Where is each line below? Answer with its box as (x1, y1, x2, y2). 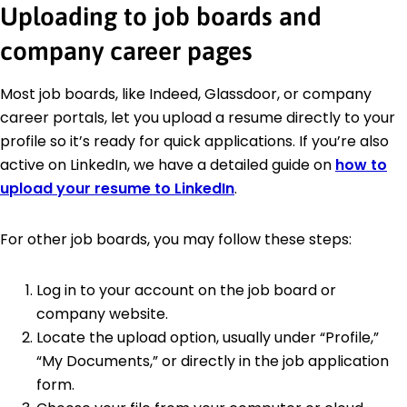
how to (335, 154, 387, 175)
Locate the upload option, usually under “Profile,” (36, 326, 379, 348)
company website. (36, 303, 168, 324)
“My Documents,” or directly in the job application (36, 350, 389, 372)
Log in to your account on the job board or (36, 279, 336, 301)
